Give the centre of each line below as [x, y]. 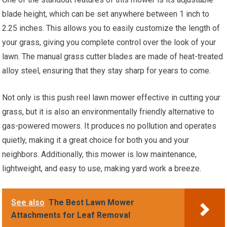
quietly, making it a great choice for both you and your [96, 140]
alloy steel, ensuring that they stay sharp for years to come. [107, 71]
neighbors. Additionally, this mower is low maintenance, [100, 155]
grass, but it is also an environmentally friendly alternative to [108, 112]
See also [28, 203]
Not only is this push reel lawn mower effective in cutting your [111, 98]
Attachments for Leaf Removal [71, 215]
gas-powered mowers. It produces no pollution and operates [109, 126]
